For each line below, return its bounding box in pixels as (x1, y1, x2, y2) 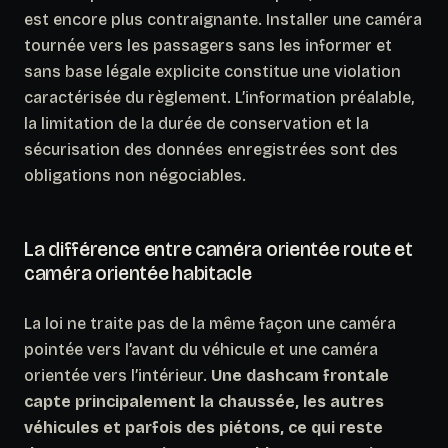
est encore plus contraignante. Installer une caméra (24, 9, 422, 29)
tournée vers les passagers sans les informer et (24, 35, 392, 55)
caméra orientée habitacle (24, 260, 252, 285)
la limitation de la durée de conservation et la (24, 113, 369, 133)
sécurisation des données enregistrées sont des (24, 139, 398, 159)
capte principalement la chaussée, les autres (24, 391, 384, 411)
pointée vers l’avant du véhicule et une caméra (24, 339, 378, 359)
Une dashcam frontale (211, 365, 389, 385)
